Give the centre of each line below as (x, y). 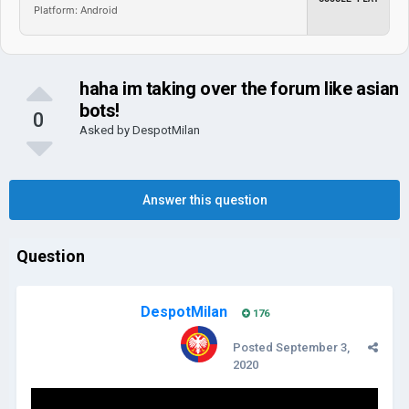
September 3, (313, 347)
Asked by (106, 130)
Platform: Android (76, 10)
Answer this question (204, 200)
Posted (254, 347)
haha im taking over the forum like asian (240, 89)
